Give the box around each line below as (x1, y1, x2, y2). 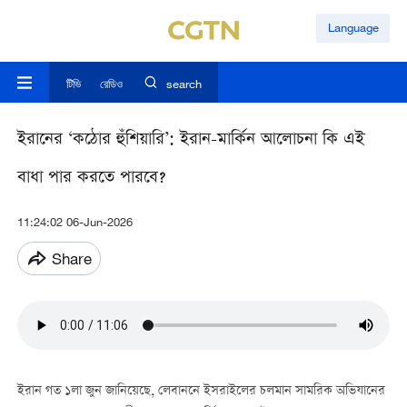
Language (327, 20, 379, 35)
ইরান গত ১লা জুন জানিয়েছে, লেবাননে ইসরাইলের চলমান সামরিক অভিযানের (16, 382, 385, 402)
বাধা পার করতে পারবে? (16, 165, 165, 193)
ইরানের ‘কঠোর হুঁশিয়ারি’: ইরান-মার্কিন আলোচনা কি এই (16, 127, 364, 154)
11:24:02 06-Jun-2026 (16, 214, 133, 230)
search (165, 76, 202, 92)
